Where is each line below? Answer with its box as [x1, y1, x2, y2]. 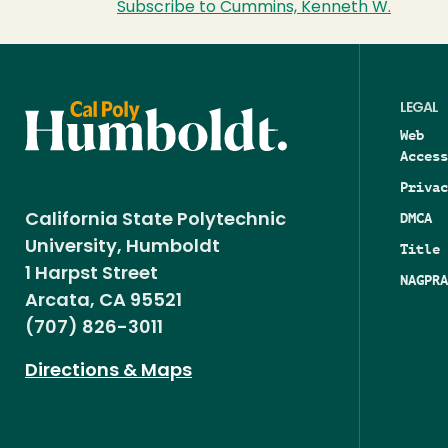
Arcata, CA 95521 [25, 292, 182, 312]
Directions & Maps [25, 362, 192, 382]
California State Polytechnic [25, 211, 286, 231]
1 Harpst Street [25, 265, 158, 285]
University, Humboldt [25, 238, 228, 258]
